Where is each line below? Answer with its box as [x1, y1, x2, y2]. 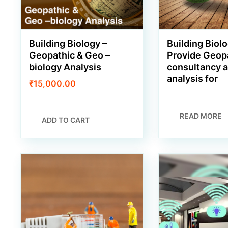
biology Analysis [28, 61, 101, 72]
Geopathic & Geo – [28, 49, 110, 61]
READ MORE [180, 111, 222, 121]
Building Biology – [28, 38, 107, 49]
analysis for [166, 73, 218, 84]
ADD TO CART [42, 116, 90, 125]
